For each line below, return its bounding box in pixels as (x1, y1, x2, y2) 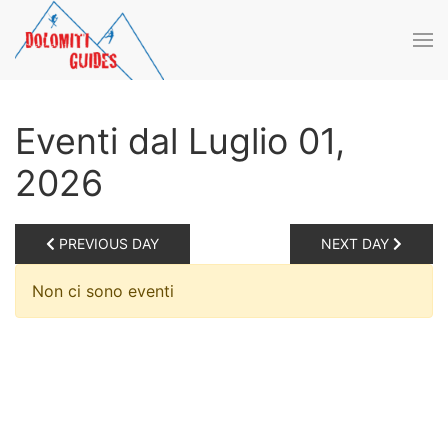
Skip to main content (45, 47, 203, 67)
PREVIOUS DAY (55, 235, 159, 252)
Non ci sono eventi (32, 281, 174, 301)
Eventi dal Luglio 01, (15, 119, 345, 163)
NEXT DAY (321, 235, 393, 252)
